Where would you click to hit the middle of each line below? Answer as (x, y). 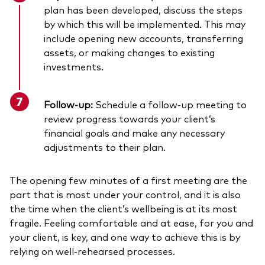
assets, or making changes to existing (129, 52)
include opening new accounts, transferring (143, 38)
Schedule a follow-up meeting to (170, 104)
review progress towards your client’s (130, 119)
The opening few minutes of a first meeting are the (128, 180)
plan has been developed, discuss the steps (143, 10)
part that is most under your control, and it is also (125, 194)
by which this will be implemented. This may (145, 24)
